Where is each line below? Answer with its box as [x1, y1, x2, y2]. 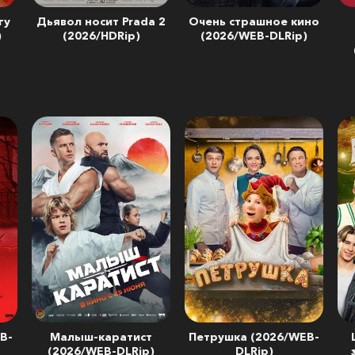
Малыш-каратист [50, 330, 152, 344]
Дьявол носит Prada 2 [36, 14, 166, 29]
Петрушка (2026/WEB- [189, 330, 319, 344]
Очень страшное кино [189, 14, 319, 29]
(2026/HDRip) [62, 29, 140, 43]
